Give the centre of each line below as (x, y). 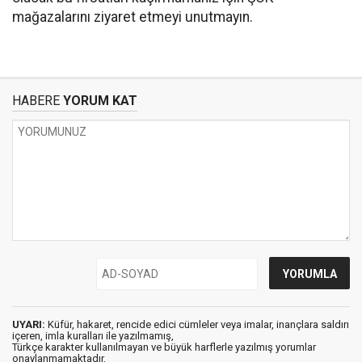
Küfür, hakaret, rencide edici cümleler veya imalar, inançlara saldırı (197, 324)
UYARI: (29, 324)
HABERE (36, 101)
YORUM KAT (99, 101)
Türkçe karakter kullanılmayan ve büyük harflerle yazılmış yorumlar (164, 347)
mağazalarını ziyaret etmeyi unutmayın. (133, 17)
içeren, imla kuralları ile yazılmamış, (93, 336)
